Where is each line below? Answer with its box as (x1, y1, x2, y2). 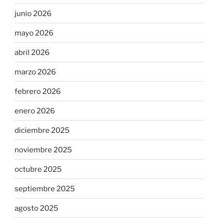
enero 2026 (15, 106, 55, 115)
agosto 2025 (15, 203, 58, 213)
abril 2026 (15, 48, 50, 57)
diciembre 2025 (15, 126, 70, 135)
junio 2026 (15, 9, 52, 18)
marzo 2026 (15, 67, 56, 76)
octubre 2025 (15, 164, 62, 174)
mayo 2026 (15, 28, 54, 37)
